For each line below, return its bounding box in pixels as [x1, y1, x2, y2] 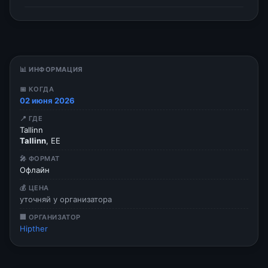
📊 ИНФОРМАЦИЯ [20, 65, 83, 74]
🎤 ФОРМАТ [20, 154, 60, 163]
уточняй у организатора [20, 194, 112, 204]
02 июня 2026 [20, 96, 75, 105]
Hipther [20, 224, 48, 233]
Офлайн [20, 165, 50, 175]
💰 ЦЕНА [20, 184, 49, 192]
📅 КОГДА [20, 85, 54, 93]
